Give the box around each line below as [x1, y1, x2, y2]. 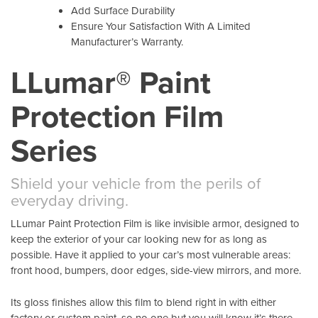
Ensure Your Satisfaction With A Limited [71, 18, 251, 33]
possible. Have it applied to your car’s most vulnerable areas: [11, 247, 290, 263]
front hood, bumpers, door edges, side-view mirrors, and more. [11, 263, 301, 278]
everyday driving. [11, 189, 128, 212]
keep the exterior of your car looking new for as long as [11, 231, 267, 247]
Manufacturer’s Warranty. [71, 33, 183, 49]
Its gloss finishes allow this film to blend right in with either [11, 294, 276, 309]
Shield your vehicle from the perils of [11, 172, 261, 194]
